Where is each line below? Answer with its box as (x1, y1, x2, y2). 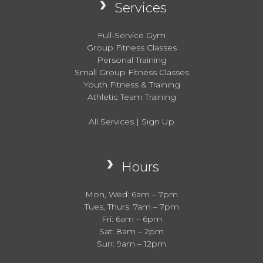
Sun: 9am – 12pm (97, 238, 166, 249)
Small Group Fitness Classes (74, 66, 189, 77)
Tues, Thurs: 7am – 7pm (84, 201, 179, 212)
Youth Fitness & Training (83, 79, 180, 90)
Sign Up (141, 116, 174, 127)
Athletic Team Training (87, 91, 176, 102)
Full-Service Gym (97, 29, 166, 41)
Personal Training (96, 54, 167, 65)
